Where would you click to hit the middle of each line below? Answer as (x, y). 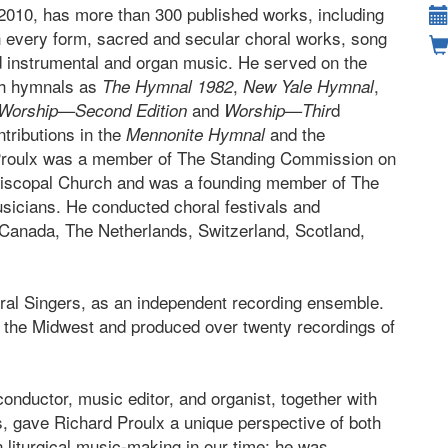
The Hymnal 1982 (167, 86)
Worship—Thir (277, 110)
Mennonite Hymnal (195, 134)
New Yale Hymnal (308, 86)
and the (295, 133)
